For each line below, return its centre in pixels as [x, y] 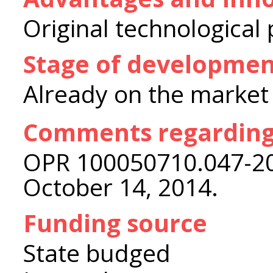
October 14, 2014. [121, 187]
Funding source [115, 223]
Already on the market [146, 94]
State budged [97, 253]
